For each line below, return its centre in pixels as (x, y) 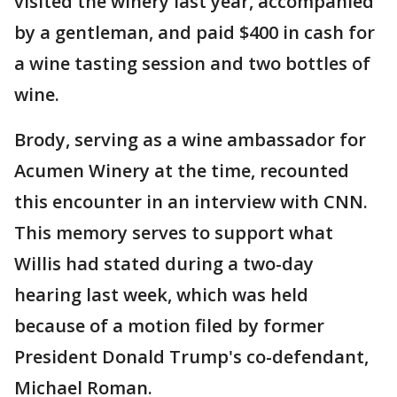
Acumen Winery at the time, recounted (182, 171)
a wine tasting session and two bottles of (192, 64)
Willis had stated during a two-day (164, 264)
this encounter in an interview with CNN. (191, 202)
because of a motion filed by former (169, 326)
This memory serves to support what (174, 233)
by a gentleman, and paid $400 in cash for (195, 33)
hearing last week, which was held (161, 295)
